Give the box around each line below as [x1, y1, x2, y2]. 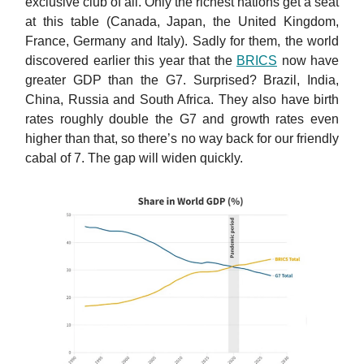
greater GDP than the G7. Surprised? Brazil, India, [25, 73, 339, 88]
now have [277, 54, 339, 68]
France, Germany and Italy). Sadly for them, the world [25, 34, 339, 49]
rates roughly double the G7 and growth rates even [25, 112, 339, 127]
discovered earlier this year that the [25, 54, 236, 68]
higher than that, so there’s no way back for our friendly [25, 132, 339, 146]
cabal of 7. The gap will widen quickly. [25, 151, 243, 166]
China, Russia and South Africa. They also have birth [25, 93, 339, 107]
